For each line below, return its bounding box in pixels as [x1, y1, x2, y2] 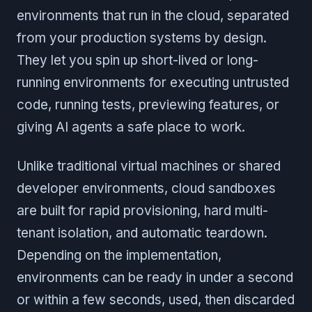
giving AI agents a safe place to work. [17, 118, 245, 135]
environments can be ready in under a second [17, 269, 293, 286]
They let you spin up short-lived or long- [17, 52, 258, 68]
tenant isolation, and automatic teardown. [17, 224, 267, 241]
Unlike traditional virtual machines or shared [17, 157, 281, 174]
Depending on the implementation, [17, 247, 221, 263]
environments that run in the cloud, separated [17, 7, 289, 24]
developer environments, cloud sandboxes [17, 180, 276, 196]
